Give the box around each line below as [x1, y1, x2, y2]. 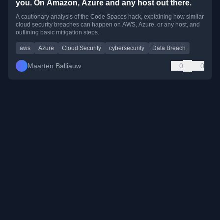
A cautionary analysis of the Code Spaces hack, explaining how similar [16, 13, 204, 20]
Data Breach [152, 44, 186, 52]
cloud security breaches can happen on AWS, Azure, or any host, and [16, 21, 200, 28]
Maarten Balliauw [27, 61, 81, 70]
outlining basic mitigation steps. [16, 28, 99, 36]
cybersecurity [109, 44, 144, 52]
